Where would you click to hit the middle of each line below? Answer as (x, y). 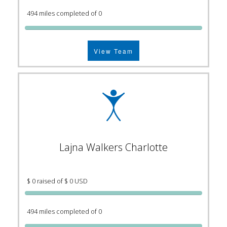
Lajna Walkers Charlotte (113, 147)
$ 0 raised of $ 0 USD (57, 181)
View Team (113, 51)
